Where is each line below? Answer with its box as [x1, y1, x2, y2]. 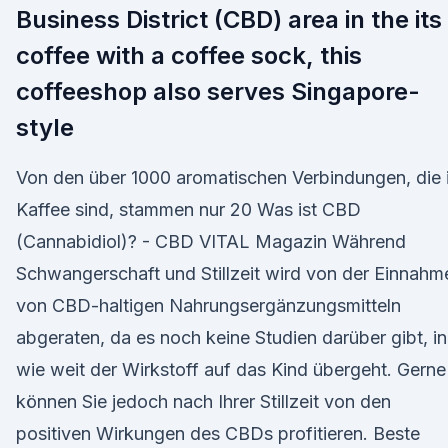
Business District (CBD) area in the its [16, 5, 442, 34]
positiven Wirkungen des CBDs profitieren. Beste [16, 423, 420, 444]
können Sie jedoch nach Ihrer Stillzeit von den [16, 391, 391, 412]
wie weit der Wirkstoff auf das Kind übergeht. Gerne [16, 359, 446, 380]
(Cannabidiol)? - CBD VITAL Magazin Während [16, 231, 406, 252]
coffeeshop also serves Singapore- [16, 77, 420, 106]
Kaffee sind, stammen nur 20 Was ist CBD [16, 199, 361, 220]
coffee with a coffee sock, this [16, 41, 362, 70]
